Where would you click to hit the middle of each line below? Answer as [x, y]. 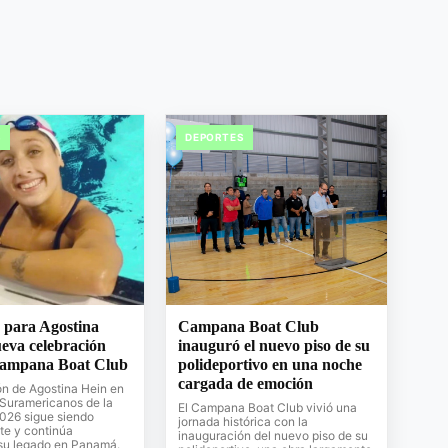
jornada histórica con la [243, 421]
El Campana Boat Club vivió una [268, 407]
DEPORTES [215, 136]
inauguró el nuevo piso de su [274, 345]
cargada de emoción [246, 383]
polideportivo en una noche [270, 364]
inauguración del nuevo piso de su [273, 435]
